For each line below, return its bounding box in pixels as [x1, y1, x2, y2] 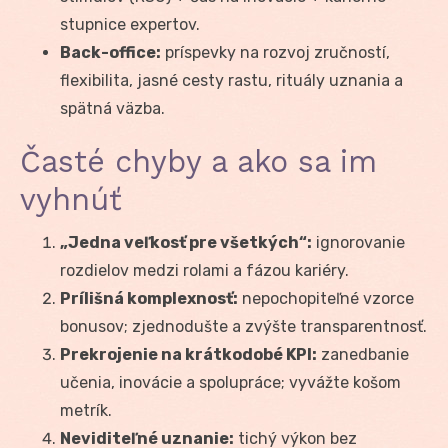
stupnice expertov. [60, 14, 200, 34]
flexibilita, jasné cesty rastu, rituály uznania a [60, 70, 403, 90]
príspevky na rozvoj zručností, [161, 42, 390, 62]
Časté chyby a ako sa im [20, 143, 377, 179]
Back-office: [60, 42, 161, 62]
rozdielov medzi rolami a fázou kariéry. [60, 260, 349, 280]
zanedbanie [317, 344, 409, 364]
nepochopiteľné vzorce [238, 288, 414, 308]
